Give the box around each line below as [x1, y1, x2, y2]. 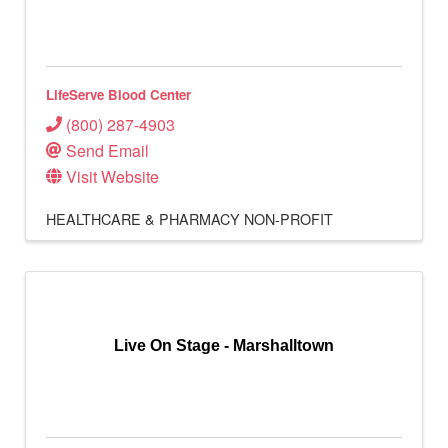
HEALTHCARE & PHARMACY [46, 208, 240, 230]
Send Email [66, 139, 149, 163]
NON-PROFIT [244, 208, 333, 230]
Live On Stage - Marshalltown [114, 337, 334, 355]
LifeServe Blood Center [46, 85, 191, 105]
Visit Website [66, 165, 159, 189]
